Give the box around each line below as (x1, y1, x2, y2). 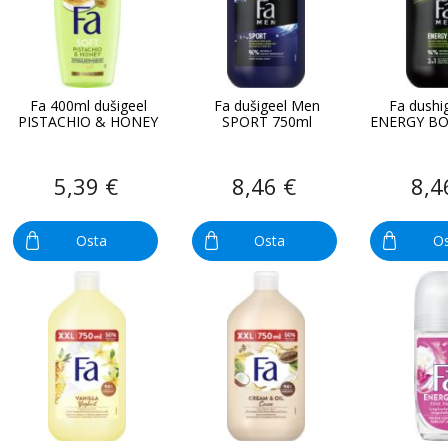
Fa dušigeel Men (213, 95, 320, 115)
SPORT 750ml (221, 111, 312, 131)
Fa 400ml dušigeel (29, 95, 147, 115)
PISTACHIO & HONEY (18, 111, 159, 131)
